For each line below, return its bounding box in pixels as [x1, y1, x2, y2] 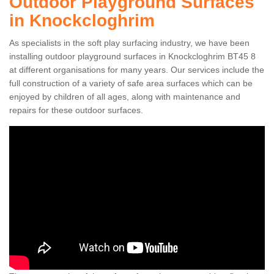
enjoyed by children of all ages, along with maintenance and [9, 92, 240, 102]
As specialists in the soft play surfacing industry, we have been [9, 38, 250, 48]
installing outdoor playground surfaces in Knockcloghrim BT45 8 [9, 51, 256, 62]
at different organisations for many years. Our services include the [9, 65, 264, 75]
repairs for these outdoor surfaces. [9, 105, 143, 116]
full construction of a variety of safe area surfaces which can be [9, 78, 253, 89]
